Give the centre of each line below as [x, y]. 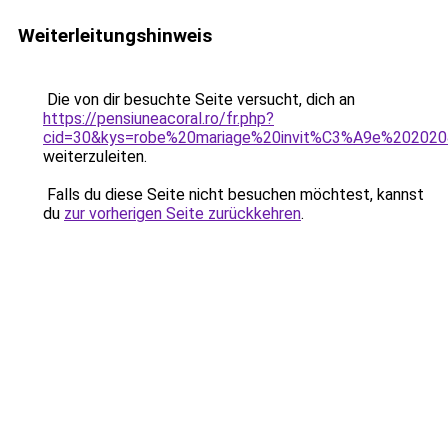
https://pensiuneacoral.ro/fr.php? [158, 118]
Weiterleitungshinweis [115, 35]
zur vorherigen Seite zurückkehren [182, 213]
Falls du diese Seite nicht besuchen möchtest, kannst [233, 194]
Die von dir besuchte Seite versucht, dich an [199, 99]
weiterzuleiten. [95, 156]
